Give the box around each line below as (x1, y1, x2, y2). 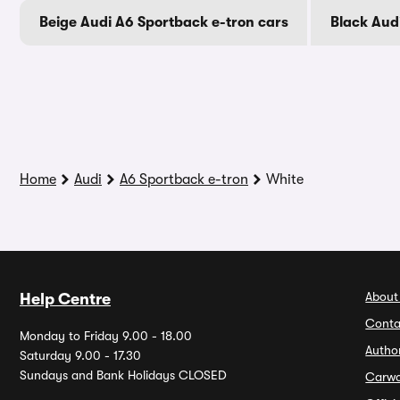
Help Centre (20, 290, 111, 308)
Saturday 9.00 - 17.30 (20, 348, 141, 362)
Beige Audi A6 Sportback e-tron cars (38, 14, 288, 30)
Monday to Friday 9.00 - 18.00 (20, 329, 192, 343)
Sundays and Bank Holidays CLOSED (20, 368, 227, 382)
